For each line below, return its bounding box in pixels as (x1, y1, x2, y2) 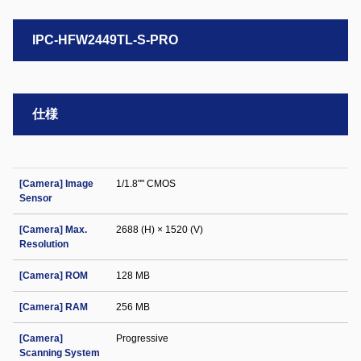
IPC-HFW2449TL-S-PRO (32, 33, 178, 47)
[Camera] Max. (19, 224, 87, 235)
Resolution (19, 239, 68, 250)
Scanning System (19, 347, 100, 359)
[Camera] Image (19, 178, 93, 189)
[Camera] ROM (19, 270, 88, 281)
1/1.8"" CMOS (116, 178, 176, 189)
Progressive (116, 333, 168, 344)
